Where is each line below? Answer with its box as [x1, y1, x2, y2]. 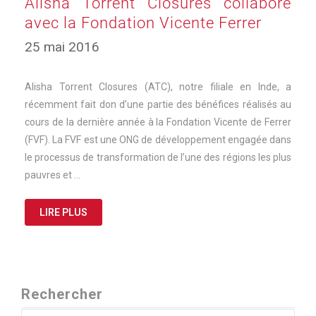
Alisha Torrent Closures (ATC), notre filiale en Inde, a [25, 81, 291, 92]
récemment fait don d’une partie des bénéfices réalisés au [25, 99, 291, 110]
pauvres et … [25, 169, 80, 181]
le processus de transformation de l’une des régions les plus [25, 152, 291, 163]
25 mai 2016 [25, 39, 99, 55]
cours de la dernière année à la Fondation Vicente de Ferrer [25, 116, 291, 128]
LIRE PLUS [39, 207, 87, 218]
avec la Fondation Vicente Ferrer [25, 14, 262, 32]
